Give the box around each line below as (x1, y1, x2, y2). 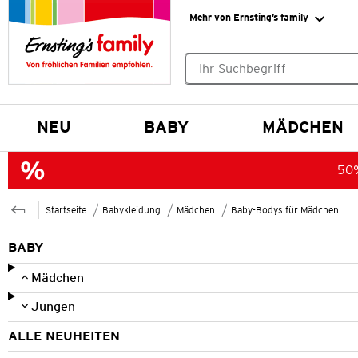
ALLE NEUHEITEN (8, 328, 120, 344)
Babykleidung (102, 203, 161, 216)
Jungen (30, 298, 75, 314)
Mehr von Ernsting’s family (189, 11, 308, 23)
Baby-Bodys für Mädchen (231, 203, 339, 216)
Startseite (46, 203, 86, 216)
